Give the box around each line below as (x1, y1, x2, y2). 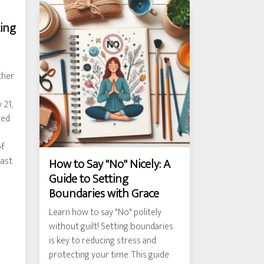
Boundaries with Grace (49, 183, 159, 204)
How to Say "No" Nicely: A (49, 154, 170, 174)
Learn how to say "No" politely (49, 204, 161, 220)
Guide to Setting (49, 169, 128, 189)
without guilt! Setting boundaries (49, 219, 173, 235)
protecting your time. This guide (49, 247, 169, 263)
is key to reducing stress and (49, 233, 156, 249)
